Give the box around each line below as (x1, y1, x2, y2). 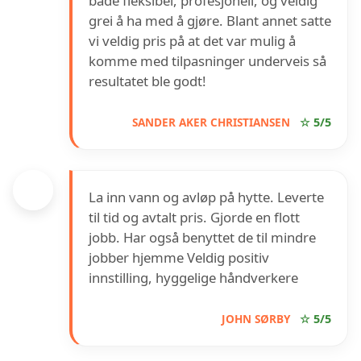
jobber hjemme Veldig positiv (89, 248, 269, 268)
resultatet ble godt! (89, 72, 206, 91)
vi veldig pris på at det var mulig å (89, 31, 296, 51)
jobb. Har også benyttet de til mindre (89, 228, 316, 247)
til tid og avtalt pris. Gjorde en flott (89, 208, 300, 227)
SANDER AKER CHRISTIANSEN (132, 114, 290, 131)
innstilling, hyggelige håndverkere (89, 268, 298, 288)
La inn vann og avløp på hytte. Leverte (89, 188, 324, 207)
